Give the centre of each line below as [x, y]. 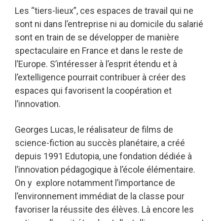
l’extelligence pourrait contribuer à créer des [100, 77]
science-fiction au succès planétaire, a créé [100, 143]
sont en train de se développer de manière [97, 37]
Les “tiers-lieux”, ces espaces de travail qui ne [104, 11]
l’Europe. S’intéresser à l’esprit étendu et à [96, 64]
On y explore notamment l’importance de [95, 183]
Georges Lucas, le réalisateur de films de [94, 130]
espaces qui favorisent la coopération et [93, 91]
